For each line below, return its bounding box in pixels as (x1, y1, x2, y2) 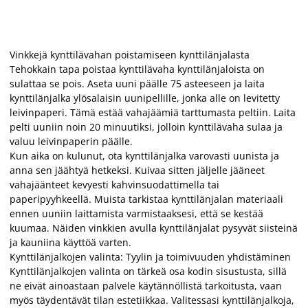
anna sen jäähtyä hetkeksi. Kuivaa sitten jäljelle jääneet (10, 163, 265, 177)
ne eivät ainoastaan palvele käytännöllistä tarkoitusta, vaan (10, 278, 282, 292)
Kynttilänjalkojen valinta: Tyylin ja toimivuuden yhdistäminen (10, 250, 291, 263)
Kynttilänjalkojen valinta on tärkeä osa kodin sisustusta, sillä (10, 264, 287, 278)
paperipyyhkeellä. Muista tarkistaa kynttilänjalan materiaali (10, 192, 283, 206)
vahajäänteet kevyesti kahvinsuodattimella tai (10, 177, 219, 191)
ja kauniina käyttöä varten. (10, 235, 131, 249)
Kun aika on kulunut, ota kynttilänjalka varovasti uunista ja (10, 148, 279, 162)
